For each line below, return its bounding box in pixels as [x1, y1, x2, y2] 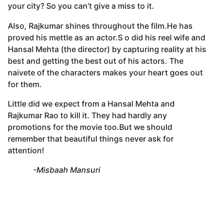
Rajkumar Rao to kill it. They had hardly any [8, 110, 167, 120]
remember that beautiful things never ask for [8, 133, 174, 144]
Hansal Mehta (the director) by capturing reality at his [8, 44, 206, 54]
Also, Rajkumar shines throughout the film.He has [8, 20, 193, 31]
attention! [8, 145, 44, 155]
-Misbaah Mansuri [31, 165, 100, 175]
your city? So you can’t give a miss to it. [8, 1, 156, 11]
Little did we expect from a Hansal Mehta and [8, 98, 175, 109]
